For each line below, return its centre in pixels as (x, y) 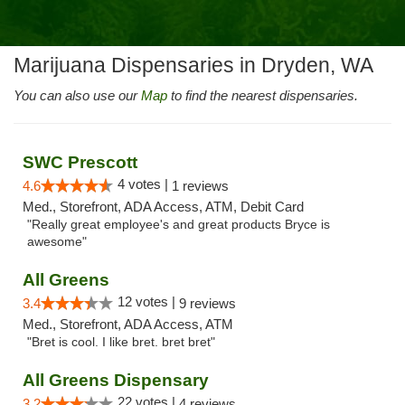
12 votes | (148, 301)
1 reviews (200, 186)
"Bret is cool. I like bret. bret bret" (121, 342)
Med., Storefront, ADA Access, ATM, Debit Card (163, 207)
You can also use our (77, 95)
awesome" (57, 242)
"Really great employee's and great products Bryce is (179, 225)
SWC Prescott (80, 162)
